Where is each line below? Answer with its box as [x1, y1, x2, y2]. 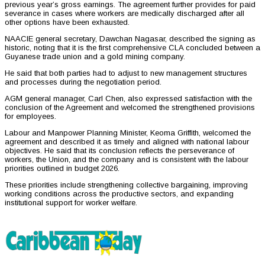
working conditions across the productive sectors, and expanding [5, 189, 234, 199]
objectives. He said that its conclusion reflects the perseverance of [5, 146, 234, 156]
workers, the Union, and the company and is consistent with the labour [5, 155, 248, 164]
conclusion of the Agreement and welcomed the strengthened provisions [5, 103, 255, 112]
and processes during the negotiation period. [5, 77, 161, 87]
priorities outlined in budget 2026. [5, 164, 119, 173]
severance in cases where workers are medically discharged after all [5, 9, 244, 18]
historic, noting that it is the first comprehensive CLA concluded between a [5, 43, 260, 53]
